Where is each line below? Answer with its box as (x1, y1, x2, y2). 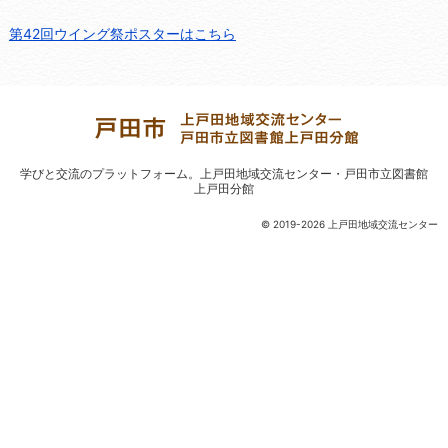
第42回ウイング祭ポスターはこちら (8, 24, 236, 42)
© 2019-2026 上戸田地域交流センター (261, 217, 438, 230)
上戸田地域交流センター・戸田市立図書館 (200, 165, 428, 181)
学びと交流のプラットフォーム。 (20, 165, 200, 181)
